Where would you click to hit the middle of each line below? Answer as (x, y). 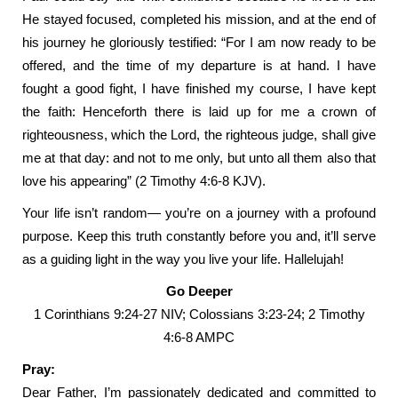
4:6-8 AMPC (199, 337)
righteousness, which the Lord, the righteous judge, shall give (199, 135)
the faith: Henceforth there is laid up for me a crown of (199, 111)
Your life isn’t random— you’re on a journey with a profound (199, 213)
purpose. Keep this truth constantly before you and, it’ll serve (199, 236)
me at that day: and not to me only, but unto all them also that (199, 158)
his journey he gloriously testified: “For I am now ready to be (199, 42)
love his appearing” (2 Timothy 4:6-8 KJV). (144, 181)
